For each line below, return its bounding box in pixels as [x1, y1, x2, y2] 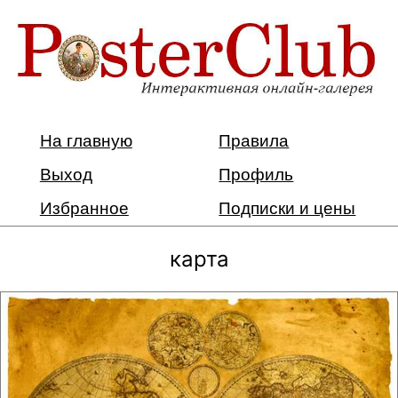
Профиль [219, 164, 294, 184]
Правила [219, 131, 290, 150]
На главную [39, 131, 132, 150]
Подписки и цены [219, 198, 356, 218]
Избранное [39, 198, 129, 218]
